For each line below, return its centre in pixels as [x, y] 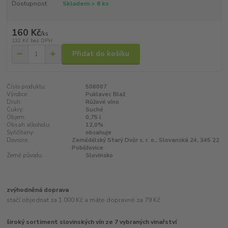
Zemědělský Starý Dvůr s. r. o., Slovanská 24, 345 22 [146, 140]
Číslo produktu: [27, 87]
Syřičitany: [21, 132]
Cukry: [16, 109]
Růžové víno [102, 102]
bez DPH [41, 40]
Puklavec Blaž [105, 94]
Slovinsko [99, 155]
